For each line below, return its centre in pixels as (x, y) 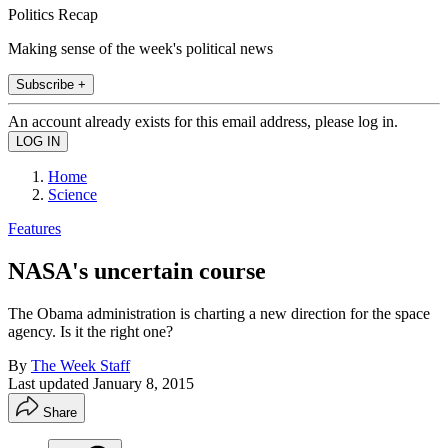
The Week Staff (80, 365)
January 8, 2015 (143, 383)
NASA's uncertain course (137, 270)
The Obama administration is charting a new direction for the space (219, 313)
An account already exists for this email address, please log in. (203, 121)
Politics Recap (53, 14)
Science (72, 194)
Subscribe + (51, 84)
